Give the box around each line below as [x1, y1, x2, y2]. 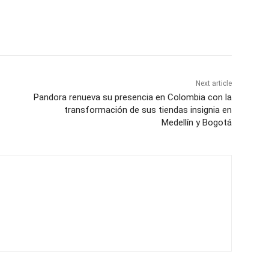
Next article [195, 79, 232, 88]
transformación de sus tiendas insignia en [64, 104, 232, 116]
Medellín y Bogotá [161, 117, 232, 128]
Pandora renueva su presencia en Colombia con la [33, 92, 232, 103]
